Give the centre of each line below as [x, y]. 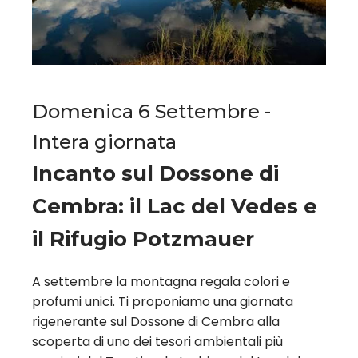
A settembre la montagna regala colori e [161, 282]
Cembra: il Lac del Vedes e [175, 207]
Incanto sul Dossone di [155, 174]
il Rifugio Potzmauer [143, 239]
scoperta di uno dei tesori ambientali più [157, 342]
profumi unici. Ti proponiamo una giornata [163, 302]
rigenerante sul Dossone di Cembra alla [156, 322]
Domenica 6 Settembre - [151, 112]
